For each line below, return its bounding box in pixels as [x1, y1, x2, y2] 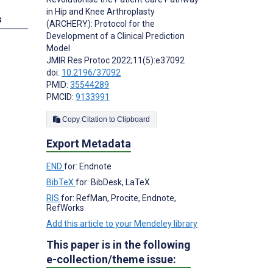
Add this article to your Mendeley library [46, 219, 197, 229]
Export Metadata [46, 137, 131, 151]
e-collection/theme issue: [46, 253, 176, 266]
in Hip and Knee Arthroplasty [46, 7, 155, 17]
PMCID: [46, 92, 76, 102]
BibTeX [46, 177, 76, 188]
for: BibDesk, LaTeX [76, 177, 150, 188]
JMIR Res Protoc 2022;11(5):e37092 [46, 55, 185, 66]
